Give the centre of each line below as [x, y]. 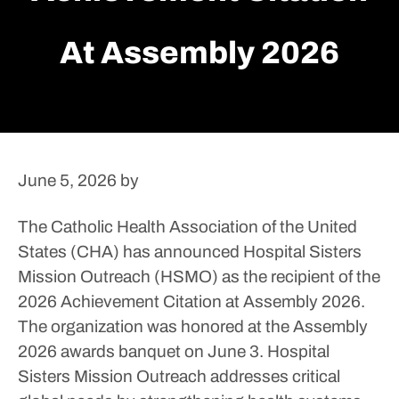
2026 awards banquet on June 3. [141, 351]
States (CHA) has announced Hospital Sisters [190, 252]
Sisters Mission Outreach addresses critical [179, 376]
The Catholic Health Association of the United [187, 227]
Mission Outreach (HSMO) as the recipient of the [199, 277]
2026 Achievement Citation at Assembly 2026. [191, 301]
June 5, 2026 [67, 180]
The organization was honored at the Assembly [193, 326]
